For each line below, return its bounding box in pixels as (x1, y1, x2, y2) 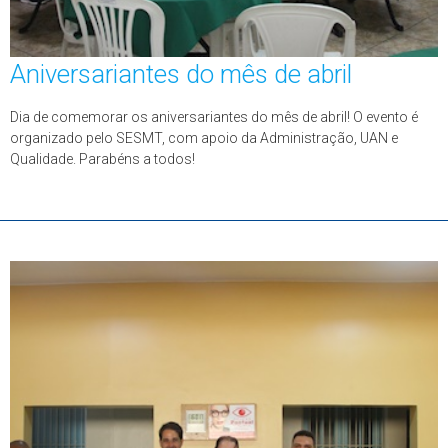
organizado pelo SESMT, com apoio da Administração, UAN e (10, 130, 398, 146)
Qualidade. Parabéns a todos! (10, 151, 195, 167)
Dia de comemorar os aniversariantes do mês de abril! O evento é (10, 109, 418, 125)
